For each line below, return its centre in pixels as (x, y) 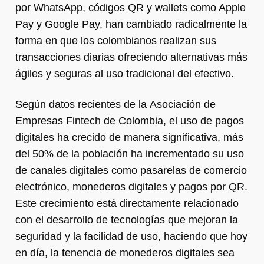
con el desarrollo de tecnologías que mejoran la (127, 220)
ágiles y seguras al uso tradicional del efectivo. (125, 73)
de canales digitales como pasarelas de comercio (131, 170)
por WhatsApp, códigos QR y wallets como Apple (131, 7)
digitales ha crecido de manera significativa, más (129, 137)
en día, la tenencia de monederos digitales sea (125, 253)
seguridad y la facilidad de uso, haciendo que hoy (131, 236)
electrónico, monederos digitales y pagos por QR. (131, 187)
